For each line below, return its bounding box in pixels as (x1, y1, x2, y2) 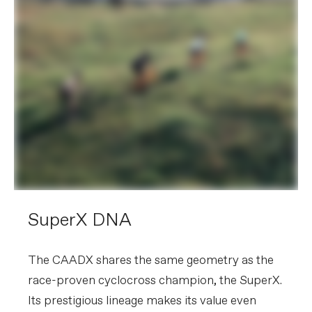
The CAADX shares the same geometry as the (28, 252, 274, 269)
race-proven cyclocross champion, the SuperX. (28, 272, 282, 289)
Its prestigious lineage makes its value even (28, 292, 256, 309)
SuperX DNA (28, 208, 132, 233)
